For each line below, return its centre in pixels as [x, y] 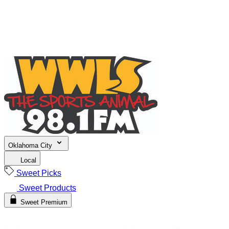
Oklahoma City [31, 145]
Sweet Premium [44, 202]
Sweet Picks [38, 173]
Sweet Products [47, 188]
